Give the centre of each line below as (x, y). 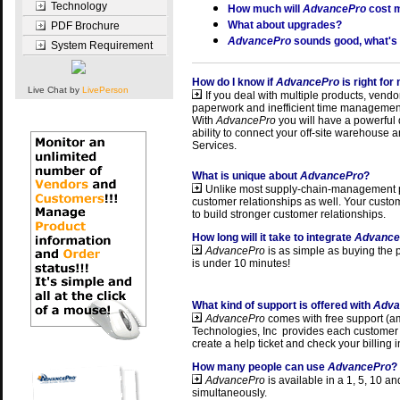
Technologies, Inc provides (259, 331)
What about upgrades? (284, 25)
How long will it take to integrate (273, 237)
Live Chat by (55, 90)
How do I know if (233, 82)
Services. (214, 146)
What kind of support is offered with (282, 305)
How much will (265, 9)
